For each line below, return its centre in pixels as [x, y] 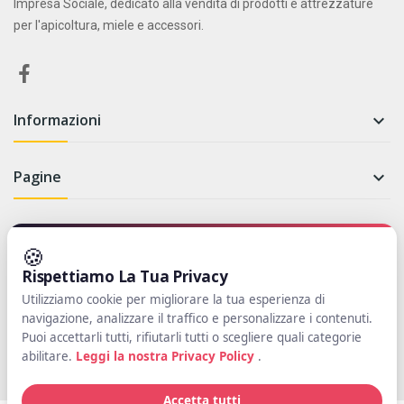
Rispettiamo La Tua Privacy [125, 276]
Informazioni [57, 120]
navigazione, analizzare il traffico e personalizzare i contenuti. [197, 318]
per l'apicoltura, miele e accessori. [109, 26]
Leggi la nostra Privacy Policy [167, 356]
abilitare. [49, 356]
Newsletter [59, 235]
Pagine [37, 177]
